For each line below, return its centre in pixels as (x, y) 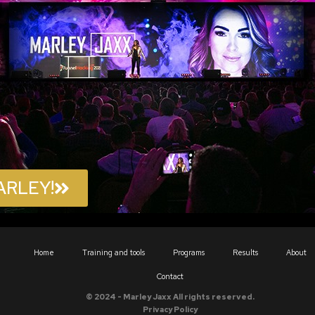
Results (245, 252)
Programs (189, 252)
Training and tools (114, 252)
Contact (170, 276)
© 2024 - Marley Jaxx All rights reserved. (170, 296)
